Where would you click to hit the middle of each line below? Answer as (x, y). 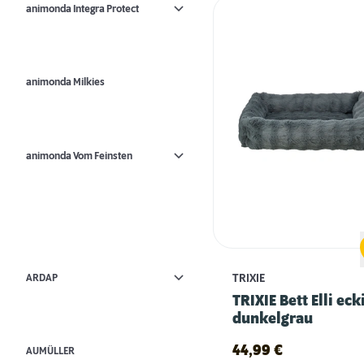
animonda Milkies (65, 82)
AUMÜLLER (50, 351)
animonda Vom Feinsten (79, 156)
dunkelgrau (273, 320)
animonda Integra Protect (82, 9)
